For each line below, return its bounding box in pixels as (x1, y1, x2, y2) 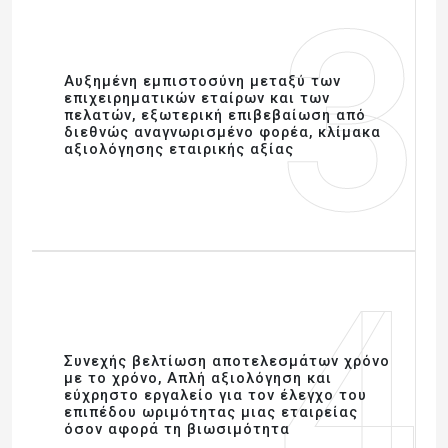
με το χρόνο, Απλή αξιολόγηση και (64, 369, 332, 387)
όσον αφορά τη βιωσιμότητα (64, 420, 290, 438)
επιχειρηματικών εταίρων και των (64, 89, 330, 107)
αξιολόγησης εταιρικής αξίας (64, 140, 294, 158)
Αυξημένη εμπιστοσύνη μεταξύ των (64, 72, 341, 90)
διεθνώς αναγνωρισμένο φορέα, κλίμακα (64, 123, 381, 141)
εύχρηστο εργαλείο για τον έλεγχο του (64, 386, 367, 404)
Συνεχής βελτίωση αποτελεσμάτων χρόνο (64, 352, 390, 370)
